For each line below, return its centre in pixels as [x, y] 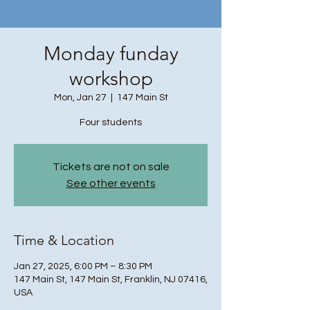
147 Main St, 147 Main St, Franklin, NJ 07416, [111, 280]
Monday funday [111, 54]
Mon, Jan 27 [80, 98]
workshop [111, 79]
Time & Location [64, 240]
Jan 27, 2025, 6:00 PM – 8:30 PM [83, 266]
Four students [111, 122]
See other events [111, 183]
